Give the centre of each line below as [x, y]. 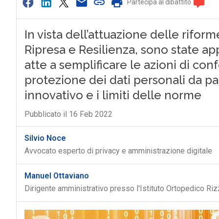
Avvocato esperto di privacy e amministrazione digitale [118, 151]
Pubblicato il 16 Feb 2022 [68, 114]
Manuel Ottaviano [56, 176]
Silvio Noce [45, 138]
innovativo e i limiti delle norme [113, 95]
